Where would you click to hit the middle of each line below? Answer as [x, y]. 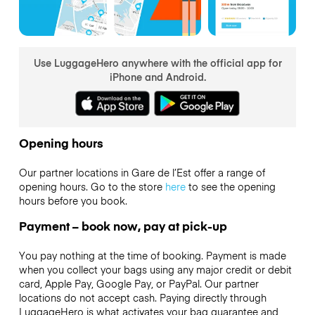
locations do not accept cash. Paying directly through [142, 298]
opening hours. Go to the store [92, 187]
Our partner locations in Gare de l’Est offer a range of [142, 173]
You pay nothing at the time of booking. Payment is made [152, 256]
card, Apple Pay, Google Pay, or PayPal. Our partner [139, 284]
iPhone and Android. [157, 77]
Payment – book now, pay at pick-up [123, 226]
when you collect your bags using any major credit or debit [155, 270]
